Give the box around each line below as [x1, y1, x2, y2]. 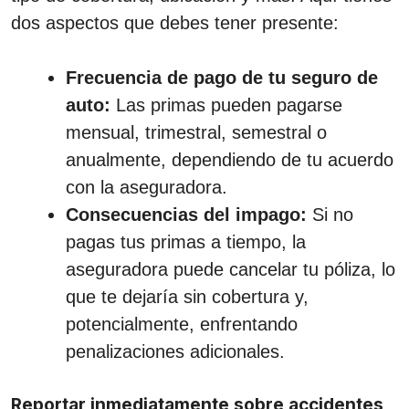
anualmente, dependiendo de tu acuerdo [66, 149, 393, 170]
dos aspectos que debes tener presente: [11, 12, 339, 33]
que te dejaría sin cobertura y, [66, 286, 309, 307]
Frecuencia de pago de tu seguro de [66, 67, 378, 88]
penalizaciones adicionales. [66, 341, 285, 362]
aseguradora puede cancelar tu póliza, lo [66, 258, 395, 279]
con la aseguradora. [66, 176, 227, 197]
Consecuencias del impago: [66, 204, 307, 225]
